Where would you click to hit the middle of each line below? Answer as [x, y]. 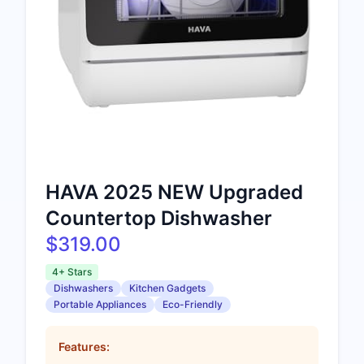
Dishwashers [83, 288]
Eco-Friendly [193, 304]
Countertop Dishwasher [159, 218]
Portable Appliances [100, 304]
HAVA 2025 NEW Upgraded [174, 192]
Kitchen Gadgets [167, 288]
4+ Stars [72, 271]
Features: [84, 346]
